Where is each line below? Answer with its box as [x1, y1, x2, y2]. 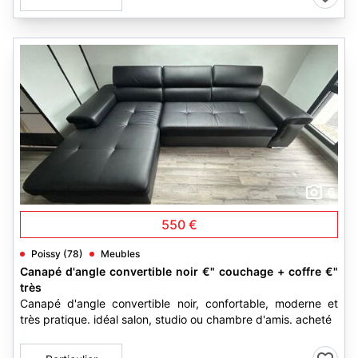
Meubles [101, 248, 140, 260]
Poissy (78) [31, 248, 83, 260]
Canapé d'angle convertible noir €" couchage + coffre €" [20, 265, 338, 278]
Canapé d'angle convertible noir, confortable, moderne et [20, 296, 338, 310]
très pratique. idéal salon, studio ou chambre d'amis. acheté [20, 312, 332, 326]
